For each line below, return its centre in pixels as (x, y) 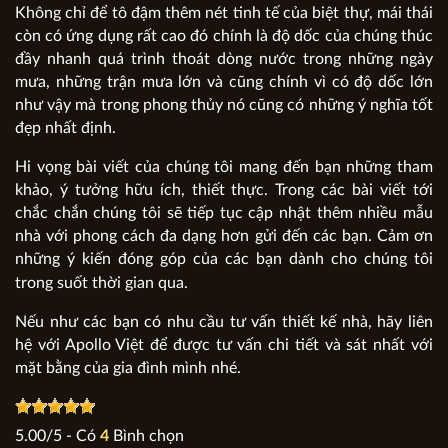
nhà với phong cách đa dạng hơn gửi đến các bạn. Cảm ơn (224, 236)
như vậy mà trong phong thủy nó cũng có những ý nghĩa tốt (224, 105)
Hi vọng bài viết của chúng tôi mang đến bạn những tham (224, 167)
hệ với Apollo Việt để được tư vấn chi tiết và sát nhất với (224, 345)
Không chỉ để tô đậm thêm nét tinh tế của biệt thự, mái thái (224, 13)
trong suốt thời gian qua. (101, 283)
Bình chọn (148, 436)
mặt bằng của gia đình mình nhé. (128, 368)
